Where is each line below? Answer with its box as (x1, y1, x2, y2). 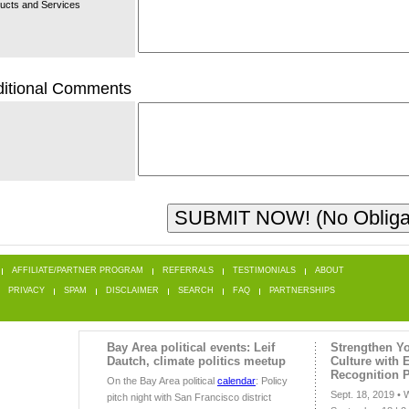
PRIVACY (8, 286, 45, 296)
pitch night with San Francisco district (107, 392, 271, 404)
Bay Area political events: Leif (107, 341, 275, 355)
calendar (217, 375, 256, 387)
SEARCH (178, 286, 214, 296)
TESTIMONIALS (233, 266, 296, 276)
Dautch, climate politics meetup (107, 354, 286, 369)
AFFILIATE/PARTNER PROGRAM (12, 266, 143, 276)
